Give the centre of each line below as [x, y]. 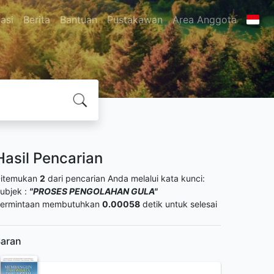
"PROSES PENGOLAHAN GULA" [94, 191]
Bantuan [78, 19]
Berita [36, 19]
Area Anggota [204, 19]
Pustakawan [135, 19]
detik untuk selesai [179, 204]
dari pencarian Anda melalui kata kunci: [125, 178]
